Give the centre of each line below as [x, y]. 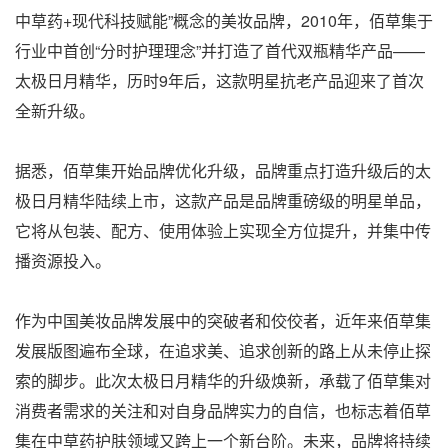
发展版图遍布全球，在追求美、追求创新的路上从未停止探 [223, 350]
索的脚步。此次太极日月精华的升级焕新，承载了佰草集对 [223, 380]
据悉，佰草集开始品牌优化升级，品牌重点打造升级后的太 [223, 170]
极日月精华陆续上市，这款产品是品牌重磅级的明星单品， [223, 200]
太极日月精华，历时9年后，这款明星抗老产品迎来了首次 [219, 80]
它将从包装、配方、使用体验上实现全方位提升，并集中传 [223, 230]
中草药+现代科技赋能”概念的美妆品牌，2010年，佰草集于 [224, 20]
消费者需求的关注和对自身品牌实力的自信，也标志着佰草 [223, 410]
